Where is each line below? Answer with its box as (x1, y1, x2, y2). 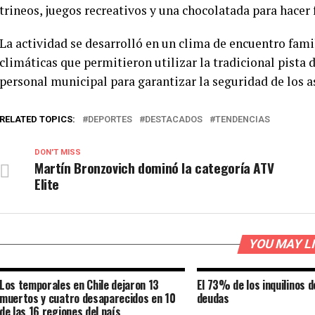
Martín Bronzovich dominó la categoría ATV (34, 157, 274, 178)
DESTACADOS (145, 114, 202, 124)
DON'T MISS (34, 148, 81, 157)
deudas (196, 290, 229, 307)
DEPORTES (88, 114, 132, 124)
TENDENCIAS (215, 114, 270, 124)
